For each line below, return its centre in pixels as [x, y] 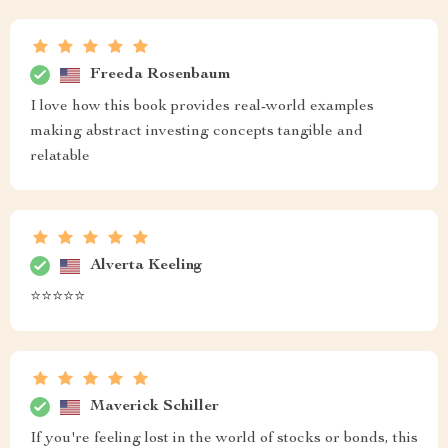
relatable [60, 157]
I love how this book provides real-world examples [202, 107]
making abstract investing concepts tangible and [196, 132]
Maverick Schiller [154, 406]
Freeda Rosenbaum [160, 74]
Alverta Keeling [146, 265]
